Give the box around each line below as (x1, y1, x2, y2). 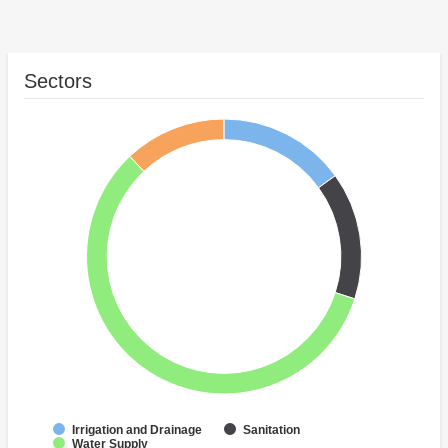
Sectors (24, 70, 92, 93)
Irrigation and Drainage (72, 423, 202, 438)
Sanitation (243, 423, 300, 438)
